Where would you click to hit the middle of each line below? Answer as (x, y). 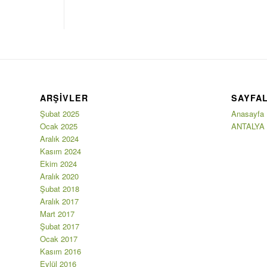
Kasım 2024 (60, 151)
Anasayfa (247, 113)
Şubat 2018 (60, 188)
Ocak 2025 (59, 126)
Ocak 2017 (59, 238)
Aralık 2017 (59, 201)
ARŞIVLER (64, 97)
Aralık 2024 (59, 138)
